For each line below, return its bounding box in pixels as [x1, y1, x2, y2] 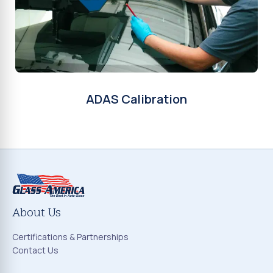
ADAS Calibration [86, 91, 187, 107]
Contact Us [12, 244, 58, 257]
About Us [12, 205, 61, 222]
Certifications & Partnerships [12, 231, 129, 243]
